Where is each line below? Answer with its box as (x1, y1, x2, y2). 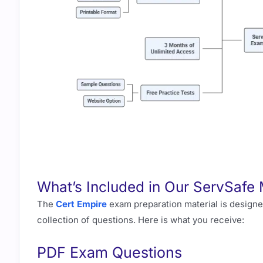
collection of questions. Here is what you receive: (37, 214, 244, 226)
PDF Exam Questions (37, 244, 182, 262)
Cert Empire (56, 198, 107, 210)
